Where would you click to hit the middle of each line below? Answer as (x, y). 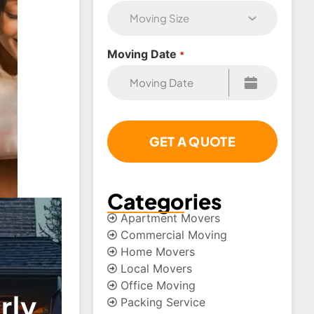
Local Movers (157, 268)
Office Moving (158, 285)
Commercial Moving (174, 234)
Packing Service (163, 302)
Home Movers (158, 251)
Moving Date (142, 54)
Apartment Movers (171, 218)
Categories (165, 201)
